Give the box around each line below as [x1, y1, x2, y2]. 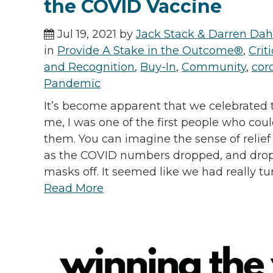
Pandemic [44, 76, 101, 90]
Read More [44, 181, 104, 195]
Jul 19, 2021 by [54, 27, 136, 41]
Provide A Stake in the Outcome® [57, 43, 243, 57]
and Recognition [44, 60, 135, 74]
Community [182, 60, 246, 74]
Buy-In [140, 60, 176, 74]
